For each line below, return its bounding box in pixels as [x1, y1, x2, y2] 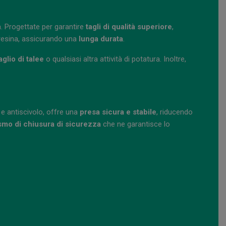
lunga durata [79, 34, 123, 44]
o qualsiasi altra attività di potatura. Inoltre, [44, 54, 186, 64]
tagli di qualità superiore [86, 22, 172, 32]
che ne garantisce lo [101, 120, 170, 129]
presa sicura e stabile [80, 107, 156, 117]
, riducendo [156, 107, 193, 117]
